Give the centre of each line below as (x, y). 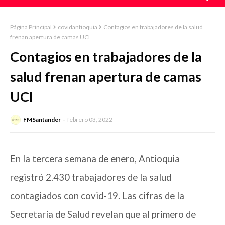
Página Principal (31, 27)
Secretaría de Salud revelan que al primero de (103, 215)
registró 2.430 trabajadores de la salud (91, 178)
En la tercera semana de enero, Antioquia (95, 159)
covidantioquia (78, 27)
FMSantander (42, 120)
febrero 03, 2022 (90, 120)
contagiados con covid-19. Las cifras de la (97, 196)
